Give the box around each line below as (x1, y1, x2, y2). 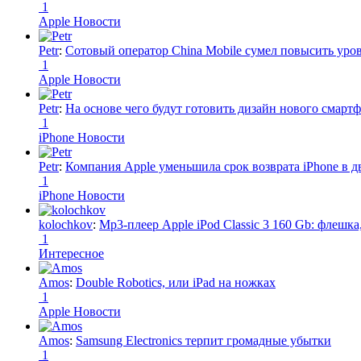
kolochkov (39, 218, 93, 232)
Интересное (39, 247, 104, 261)
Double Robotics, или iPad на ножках (76, 276, 276, 290)
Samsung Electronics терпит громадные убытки (76, 334, 331, 348)
